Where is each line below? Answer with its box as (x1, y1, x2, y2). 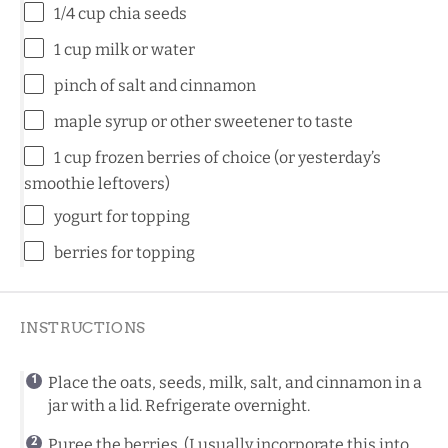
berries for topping (54, 242, 195, 262)
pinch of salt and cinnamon (54, 75, 256, 95)
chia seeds (109, 3, 187, 23)
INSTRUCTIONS (20, 318, 146, 337)
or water (129, 39, 195, 59)
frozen (92, 147, 147, 167)
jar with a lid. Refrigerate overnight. (48, 395, 310, 415)
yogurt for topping (54, 206, 190, 226)
